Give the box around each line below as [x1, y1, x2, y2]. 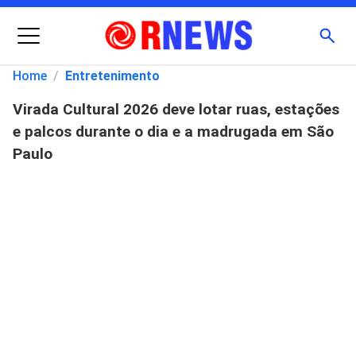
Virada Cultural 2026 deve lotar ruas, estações [13, 100, 339, 118]
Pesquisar [44, 105, 100, 121]
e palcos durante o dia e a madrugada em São [13, 122, 334, 141]
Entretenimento [65, 68, 160, 83]
